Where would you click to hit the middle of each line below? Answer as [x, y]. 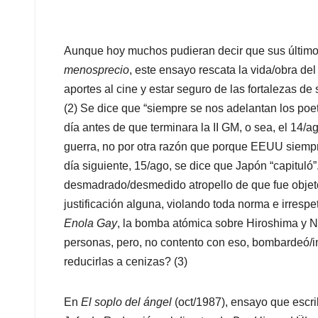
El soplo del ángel [128, 302]
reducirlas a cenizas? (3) [126, 262]
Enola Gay [91, 224]
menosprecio [97, 70]
